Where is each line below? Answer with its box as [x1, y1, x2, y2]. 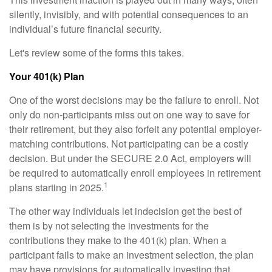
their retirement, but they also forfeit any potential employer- [9, 122, 262, 137]
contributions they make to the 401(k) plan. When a [9, 233, 226, 248]
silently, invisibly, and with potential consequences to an [9, 7, 248, 22]
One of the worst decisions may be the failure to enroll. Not [9, 93, 259, 107]
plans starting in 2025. [9, 180, 104, 195]
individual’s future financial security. [9, 22, 161, 36]
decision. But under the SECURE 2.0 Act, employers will [9, 151, 251, 166]
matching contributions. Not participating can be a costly [9, 137, 248, 151]
